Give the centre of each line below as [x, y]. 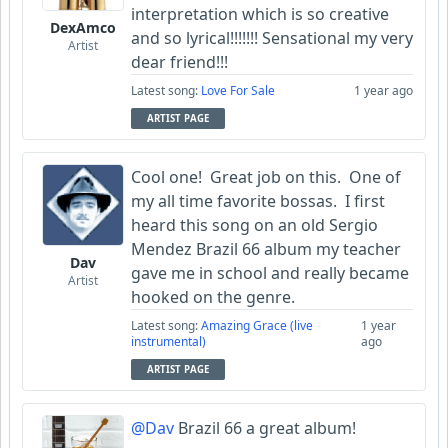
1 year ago [383, 91]
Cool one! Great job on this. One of [266, 177]
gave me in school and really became [270, 273]
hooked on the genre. [213, 297]
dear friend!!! [179, 62]
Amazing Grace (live [257, 326]
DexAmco [83, 28]
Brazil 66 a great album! [265, 428]
